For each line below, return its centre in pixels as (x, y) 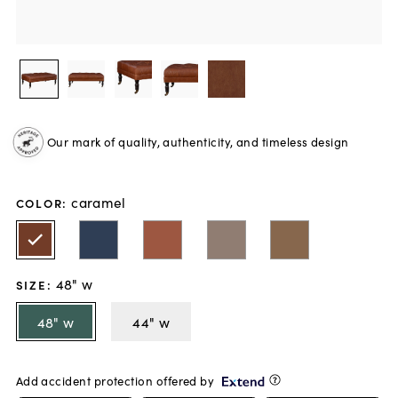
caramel (99, 201)
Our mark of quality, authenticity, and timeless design (198, 141)
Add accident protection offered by (115, 381)
